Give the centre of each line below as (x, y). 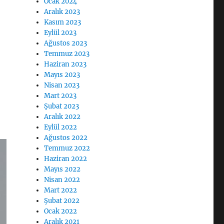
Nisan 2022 (62, 180)
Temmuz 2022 (67, 148)
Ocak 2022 (61, 211)
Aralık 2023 (62, 12)
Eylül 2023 (60, 33)
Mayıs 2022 (62, 169)
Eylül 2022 (61, 127)
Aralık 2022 (62, 117)
